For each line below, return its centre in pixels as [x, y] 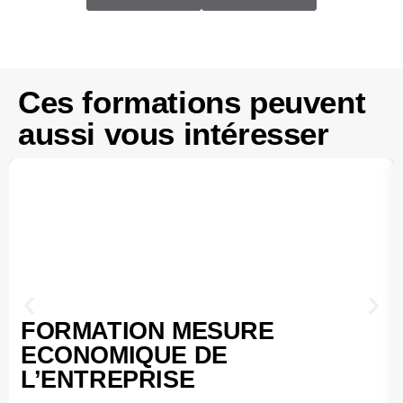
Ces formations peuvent [192, 102]
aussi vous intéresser [174, 133]
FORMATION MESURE [148, 330]
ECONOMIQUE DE [124, 354]
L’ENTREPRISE [108, 379]
